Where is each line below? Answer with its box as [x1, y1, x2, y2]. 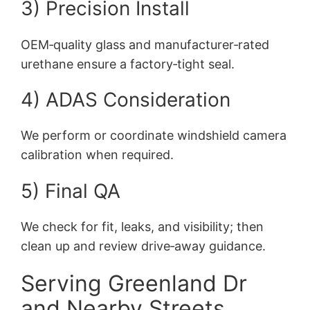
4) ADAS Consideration [21, 87, 231, 111]
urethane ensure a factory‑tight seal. [21, 56, 235, 71]
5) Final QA [21, 179, 121, 203]
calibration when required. [21, 147, 174, 163]
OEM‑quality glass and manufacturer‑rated [21, 37, 270, 52]
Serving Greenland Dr [21, 270, 248, 298]
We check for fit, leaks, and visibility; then [21, 219, 264, 235]
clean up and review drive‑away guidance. [21, 239, 266, 254]
